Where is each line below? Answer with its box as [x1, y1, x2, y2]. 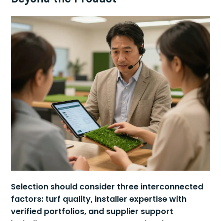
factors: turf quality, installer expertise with [11, 193, 187, 205]
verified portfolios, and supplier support [11, 205, 174, 217]
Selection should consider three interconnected [11, 181, 204, 192]
